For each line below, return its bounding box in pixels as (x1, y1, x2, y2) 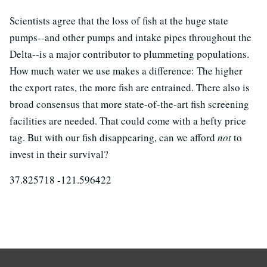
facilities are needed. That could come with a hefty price (10, 114, 246, 128)
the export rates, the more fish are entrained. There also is (10, 80, 250, 95)
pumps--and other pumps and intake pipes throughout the (10, 30, 252, 45)
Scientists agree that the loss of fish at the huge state (10, 14, 228, 28)
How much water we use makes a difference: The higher (10, 64, 243, 78)
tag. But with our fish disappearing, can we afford (10, 131, 218, 145)
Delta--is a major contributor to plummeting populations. (10, 47, 249, 61)
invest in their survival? (10, 147, 108, 162)
